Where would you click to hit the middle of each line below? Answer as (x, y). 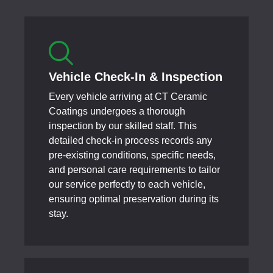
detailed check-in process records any (130, 140)
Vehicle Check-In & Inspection (136, 76)
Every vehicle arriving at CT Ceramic (128, 96)
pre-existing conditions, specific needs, (132, 155)
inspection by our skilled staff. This (123, 126)
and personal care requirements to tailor (134, 169)
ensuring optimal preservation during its (134, 199)
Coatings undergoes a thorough (117, 111)
